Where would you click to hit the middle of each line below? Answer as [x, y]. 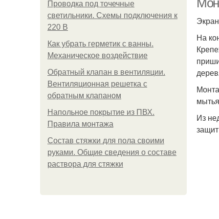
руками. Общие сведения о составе [112, 152]
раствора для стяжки [85, 164]
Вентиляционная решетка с [97, 84]
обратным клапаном [84, 96]
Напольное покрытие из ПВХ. [101, 112]
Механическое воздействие [98, 55]
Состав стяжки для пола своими [106, 141]
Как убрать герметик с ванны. [100, 44]
